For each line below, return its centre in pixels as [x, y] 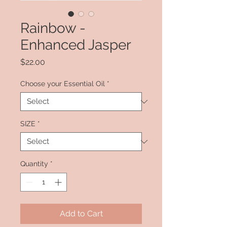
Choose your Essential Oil [63, 84]
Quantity [34, 164]
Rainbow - [53, 28]
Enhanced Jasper [76, 45]
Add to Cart [81, 214]
